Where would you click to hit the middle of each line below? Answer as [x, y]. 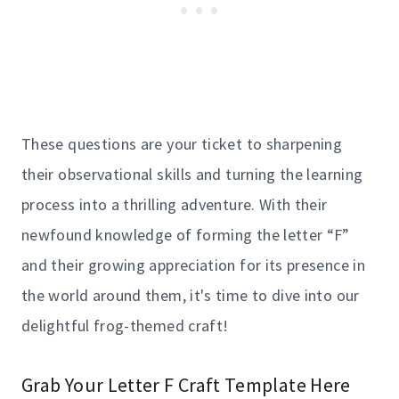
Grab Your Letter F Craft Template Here [186, 384]
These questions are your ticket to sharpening [182, 143]
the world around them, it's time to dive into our [191, 295]
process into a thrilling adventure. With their [175, 204]
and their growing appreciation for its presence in [193, 265]
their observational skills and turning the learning [192, 174]
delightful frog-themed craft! [125, 325]
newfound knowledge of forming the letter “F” [186, 234]
